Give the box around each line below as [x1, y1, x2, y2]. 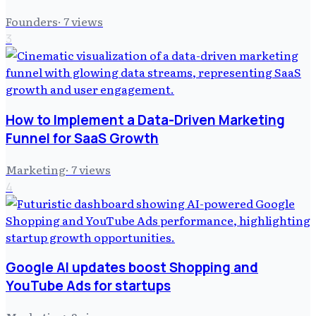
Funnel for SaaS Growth [6, 128, 159, 147]
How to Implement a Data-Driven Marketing [6, 110, 285, 129]
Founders [6, 13, 58, 30]
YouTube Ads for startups [6, 276, 171, 296]
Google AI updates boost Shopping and [6, 258, 258, 277]
